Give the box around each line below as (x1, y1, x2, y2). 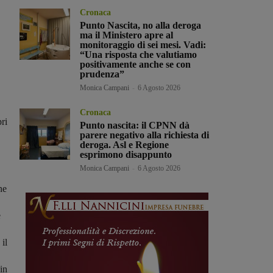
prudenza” (80, 69, 125, 80)
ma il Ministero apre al (80, 30, 174, 41)
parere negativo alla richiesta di (80, 130, 210, 141)
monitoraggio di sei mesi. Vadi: (80, 40, 207, 51)
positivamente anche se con (80, 59, 191, 70)
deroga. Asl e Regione (80, 140, 169, 151)
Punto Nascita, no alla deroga (80, 20, 202, 31)
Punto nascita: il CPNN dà (80, 120, 190, 131)
